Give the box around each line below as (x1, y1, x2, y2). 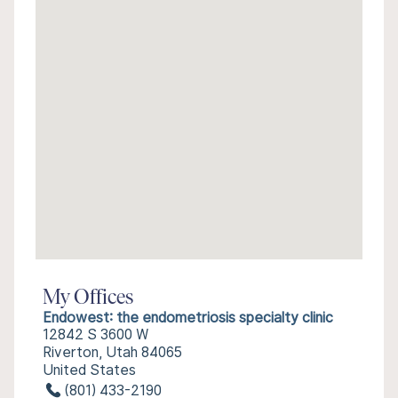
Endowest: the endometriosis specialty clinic (43, 309, 333, 326)
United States (43, 362, 136, 378)
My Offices (43, 288, 133, 309)
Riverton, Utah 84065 (43, 344, 182, 361)
